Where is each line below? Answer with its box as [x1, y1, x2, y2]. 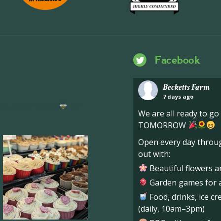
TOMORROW [138, 119, 188, 131]
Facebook [155, 54, 200, 66]
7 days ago [163, 92, 194, 100]
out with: [138, 148, 171, 159]
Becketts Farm [163, 81, 210, 93]
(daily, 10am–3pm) [138, 203, 205, 214]
